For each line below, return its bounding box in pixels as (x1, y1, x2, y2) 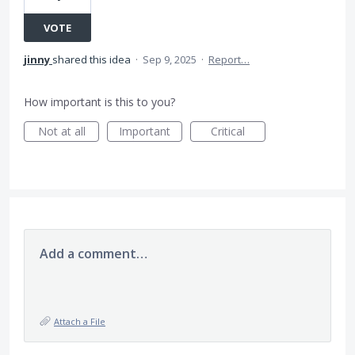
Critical (211, 124, 245, 139)
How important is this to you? (24, 94, 175, 109)
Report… (208, 52, 250, 67)
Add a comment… (40, 245, 147, 262)
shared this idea (52, 52, 133, 67)
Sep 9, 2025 (143, 52, 197, 67)
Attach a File (54, 315, 105, 327)
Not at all (37, 124, 86, 139)
